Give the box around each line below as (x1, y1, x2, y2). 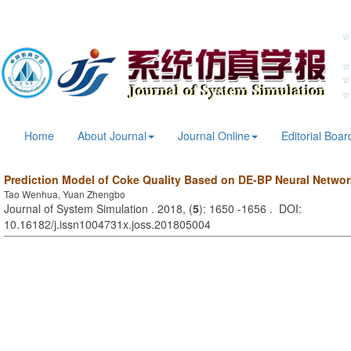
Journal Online (178, 128, 250, 144)
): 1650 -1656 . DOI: (199, 201, 302, 217)
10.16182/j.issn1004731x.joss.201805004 (4, 216, 211, 233)
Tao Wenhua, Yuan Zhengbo (4, 187, 125, 201)
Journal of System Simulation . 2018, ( (4, 201, 193, 217)
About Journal (78, 128, 147, 144)
